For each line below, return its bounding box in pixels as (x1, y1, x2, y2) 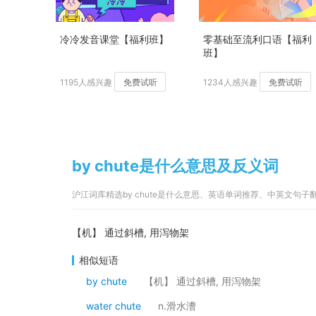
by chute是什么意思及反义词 (72, 157, 279, 175)
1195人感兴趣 (60, 77, 112, 87)
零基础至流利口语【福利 (203, 33, 312, 45)
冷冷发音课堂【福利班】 (60, 33, 169, 45)
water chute (86, 300, 141, 312)
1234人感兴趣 (203, 77, 257, 87)
